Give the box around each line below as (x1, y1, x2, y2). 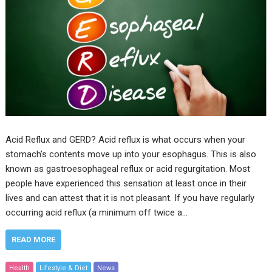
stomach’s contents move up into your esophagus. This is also (5, 149, 257, 160)
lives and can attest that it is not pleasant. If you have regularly (5, 192, 255, 204)
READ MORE (12, 235, 56, 245)
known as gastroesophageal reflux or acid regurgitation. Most (5, 163, 251, 175)
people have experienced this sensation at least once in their (5, 178, 247, 189)
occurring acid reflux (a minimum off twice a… (5, 207, 188, 219)
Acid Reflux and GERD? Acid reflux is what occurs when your (5, 134, 246, 146)
